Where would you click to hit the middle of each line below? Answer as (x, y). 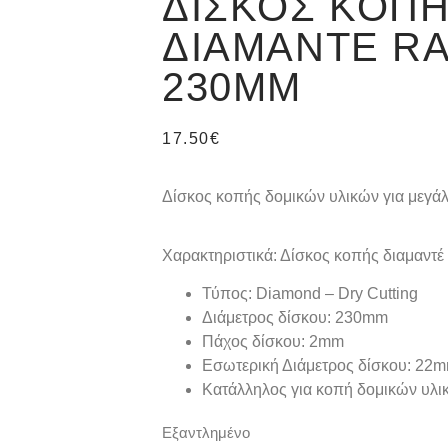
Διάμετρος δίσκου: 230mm (295, 318)
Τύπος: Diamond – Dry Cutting (310, 294)
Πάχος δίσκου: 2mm (273, 342)
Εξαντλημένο (206, 433)
